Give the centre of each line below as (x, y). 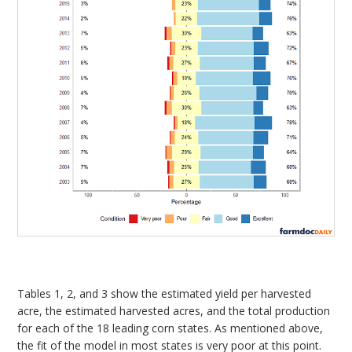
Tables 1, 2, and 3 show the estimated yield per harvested (165, 293)
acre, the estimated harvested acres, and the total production (174, 310)
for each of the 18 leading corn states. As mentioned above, (170, 328)
